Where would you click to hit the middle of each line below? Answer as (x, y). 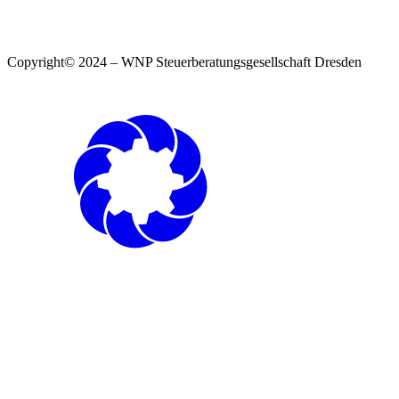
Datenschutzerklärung (140, 92)
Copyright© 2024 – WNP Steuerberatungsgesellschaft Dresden (184, 61)
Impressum (38, 92)
